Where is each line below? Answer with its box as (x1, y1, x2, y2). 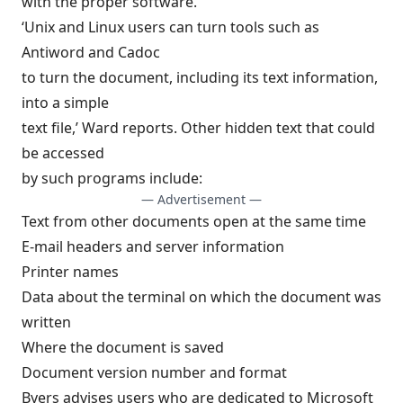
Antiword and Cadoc (22, 42, 160, 62)
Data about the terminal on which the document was (22, 287, 381, 307)
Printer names (22, 262, 119, 282)
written (22, 312, 71, 332)
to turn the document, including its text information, (22, 67, 378, 87)
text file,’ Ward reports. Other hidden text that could (22, 118, 375, 138)
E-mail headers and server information (22, 237, 284, 256)
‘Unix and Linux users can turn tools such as (22, 17, 319, 37)
